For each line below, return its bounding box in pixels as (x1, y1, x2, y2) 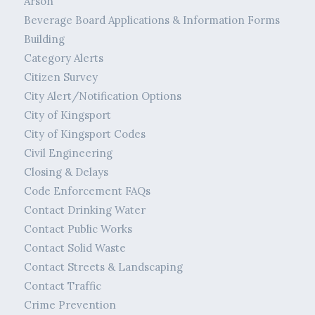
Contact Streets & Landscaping (23, 260, 183, 274)
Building (23, 32, 65, 46)
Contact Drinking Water (23, 203, 146, 217)
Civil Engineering (23, 146, 112, 160)
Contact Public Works (23, 222, 132, 236)
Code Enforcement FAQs (23, 184, 150, 198)
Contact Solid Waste (23, 241, 126, 255)
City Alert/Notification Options (23, 89, 181, 103)
